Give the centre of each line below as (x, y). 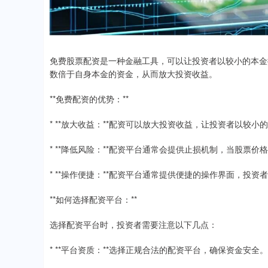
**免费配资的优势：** (89, 98)
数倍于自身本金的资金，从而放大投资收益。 (133, 73)
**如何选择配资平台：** (93, 199)
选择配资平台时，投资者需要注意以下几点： (133, 224)
